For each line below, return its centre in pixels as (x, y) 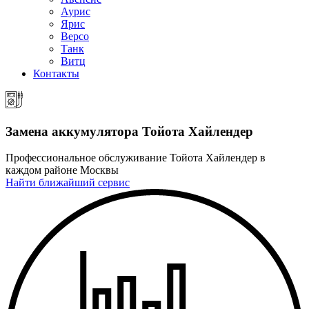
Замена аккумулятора (72, 131)
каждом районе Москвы (62, 170)
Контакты (56, 73)
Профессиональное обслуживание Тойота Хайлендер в (136, 158)
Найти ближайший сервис (68, 183)
